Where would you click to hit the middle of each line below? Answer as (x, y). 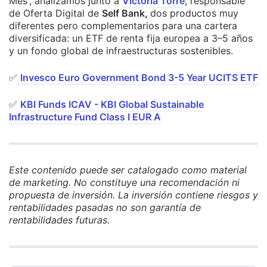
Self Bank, (126, 13)
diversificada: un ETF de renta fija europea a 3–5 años (131, 38)
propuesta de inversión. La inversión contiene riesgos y (133, 195)
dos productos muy (194, 13)
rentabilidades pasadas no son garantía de (105, 208)
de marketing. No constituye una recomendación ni (124, 183)
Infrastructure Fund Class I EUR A (85, 117)
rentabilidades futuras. (59, 220)
